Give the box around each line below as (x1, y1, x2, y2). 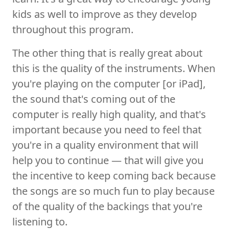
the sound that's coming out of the (12, 91, 175, 106)
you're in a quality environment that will (12, 138, 198, 152)
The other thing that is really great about (12, 45, 202, 60)
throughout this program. (12, 22, 133, 36)
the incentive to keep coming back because (12, 168, 216, 182)
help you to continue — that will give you (12, 153, 203, 167)
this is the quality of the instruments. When (12, 61, 215, 75)
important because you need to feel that (12, 122, 201, 136)
